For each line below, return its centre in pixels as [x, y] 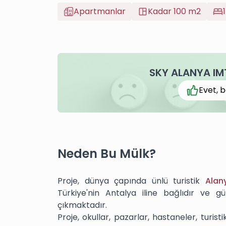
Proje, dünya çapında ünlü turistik [131, 181]
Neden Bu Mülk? [107, 154]
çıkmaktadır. [82, 205]
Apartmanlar [100, 12]
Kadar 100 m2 [174, 12]
